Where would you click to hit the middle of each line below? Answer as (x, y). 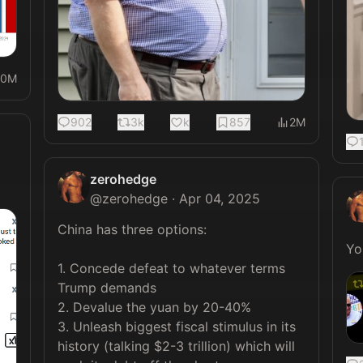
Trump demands (107, 288)
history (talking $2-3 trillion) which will (176, 346)
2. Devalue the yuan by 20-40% (154, 307)
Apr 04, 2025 (219, 199)
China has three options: (132, 229)
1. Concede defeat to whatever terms (171, 268)
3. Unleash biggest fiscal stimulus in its (176, 327)
